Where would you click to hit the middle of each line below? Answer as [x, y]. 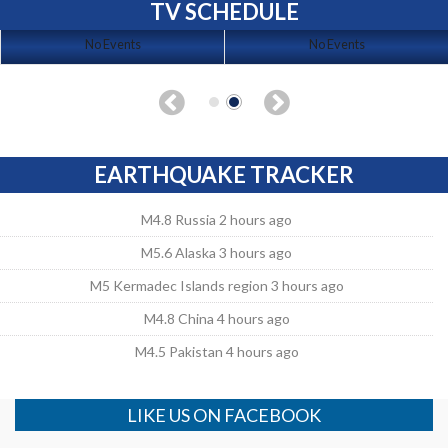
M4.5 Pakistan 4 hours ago [216, 351]
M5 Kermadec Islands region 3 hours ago [216, 285]
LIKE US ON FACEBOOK [224, 414]
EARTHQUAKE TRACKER [224, 174]
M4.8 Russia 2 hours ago [217, 219]
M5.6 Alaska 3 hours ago [217, 252]
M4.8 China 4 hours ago [216, 318]
